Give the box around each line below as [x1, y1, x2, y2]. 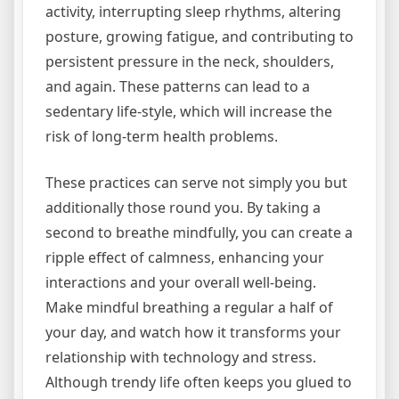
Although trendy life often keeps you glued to [45, 372, 352, 393]
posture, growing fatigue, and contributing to [45, 27, 354, 47]
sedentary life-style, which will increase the [45, 102, 332, 122]
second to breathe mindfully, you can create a [45, 223, 353, 243]
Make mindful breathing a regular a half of [45, 297, 333, 318]
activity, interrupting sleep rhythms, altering [45, 2, 341, 22]
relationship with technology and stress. [45, 347, 316, 368]
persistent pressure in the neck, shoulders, [45, 52, 334, 72]
